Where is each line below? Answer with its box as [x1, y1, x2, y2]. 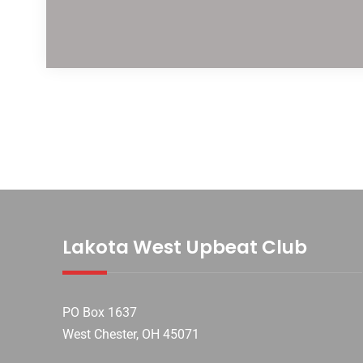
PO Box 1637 [62, 305, 137, 321]
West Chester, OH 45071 [62, 327, 199, 343]
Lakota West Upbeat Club [62, 234, 307, 261]
